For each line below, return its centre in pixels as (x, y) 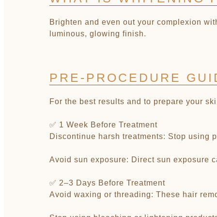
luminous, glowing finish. (98, 34)
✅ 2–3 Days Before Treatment (107, 183)
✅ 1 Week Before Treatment (103, 125)
